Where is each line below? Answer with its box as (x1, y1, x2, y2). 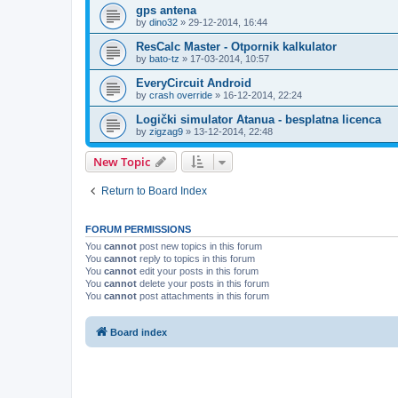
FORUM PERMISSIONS (85, 223, 191, 235)
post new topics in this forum (137, 240, 262, 251)
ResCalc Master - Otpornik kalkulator (136, 39, 337, 53)
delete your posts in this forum (137, 277, 269, 289)
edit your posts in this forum (137, 265, 259, 276)
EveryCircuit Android (136, 76, 251, 90)
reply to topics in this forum (137, 252, 255, 264)
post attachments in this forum (137, 290, 269, 301)
